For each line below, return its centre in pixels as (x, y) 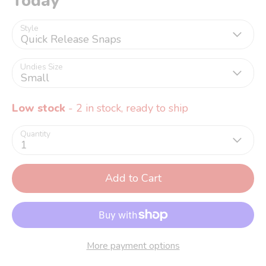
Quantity (35, 134)
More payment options (133, 246)
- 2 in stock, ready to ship (127, 108)
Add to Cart (133, 178)
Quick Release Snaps (71, 39)
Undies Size (42, 66)
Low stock (39, 108)
